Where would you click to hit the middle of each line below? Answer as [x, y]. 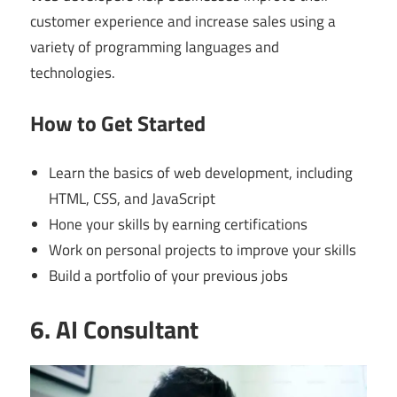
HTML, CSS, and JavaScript [132, 199]
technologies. [73, 73]
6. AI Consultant [114, 329]
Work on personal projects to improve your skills [203, 250]
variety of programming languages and [155, 47]
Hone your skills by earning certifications [179, 225]
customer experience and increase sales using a [183, 22]
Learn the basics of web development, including [201, 173]
